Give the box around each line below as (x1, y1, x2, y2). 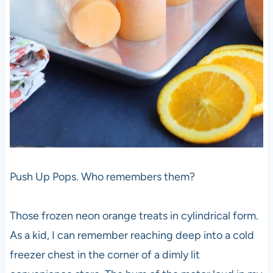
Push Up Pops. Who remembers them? (9, 170, 195, 183)
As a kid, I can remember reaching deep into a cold (9, 229, 254, 242)
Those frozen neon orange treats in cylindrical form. (9, 209, 258, 222)
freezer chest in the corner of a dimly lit (9, 248, 200, 261)
